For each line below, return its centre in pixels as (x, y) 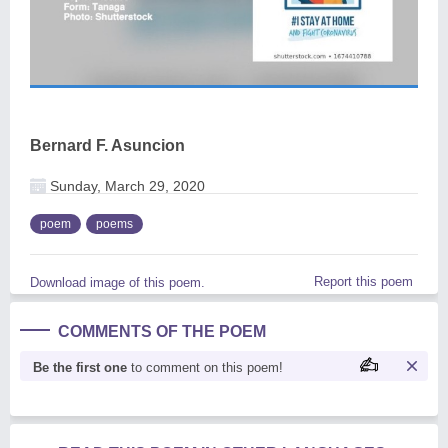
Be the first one (80, 367)
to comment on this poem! (205, 367)
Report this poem (363, 281)
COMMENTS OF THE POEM (162, 331)
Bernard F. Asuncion (107, 145)
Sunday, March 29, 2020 (125, 185)
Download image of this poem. (117, 282)
